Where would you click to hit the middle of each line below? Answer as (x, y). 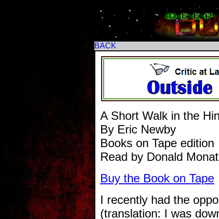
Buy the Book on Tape (157, 178)
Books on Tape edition (157, 143)
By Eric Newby (138, 129)
